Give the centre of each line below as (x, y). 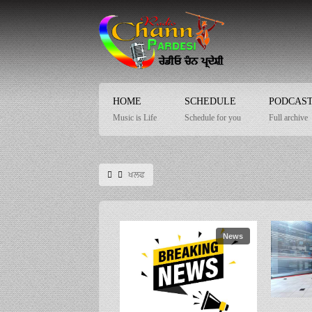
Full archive (288, 117)
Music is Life (135, 117)
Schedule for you (213, 117)
